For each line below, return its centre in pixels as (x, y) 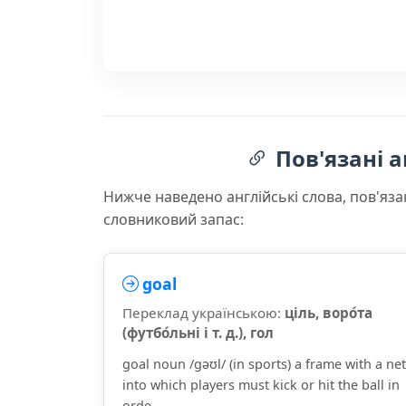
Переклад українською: (203, 313)
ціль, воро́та (329, 313)
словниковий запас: (174, 219)
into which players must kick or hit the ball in (261, 385)
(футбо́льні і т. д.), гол (198, 333)
